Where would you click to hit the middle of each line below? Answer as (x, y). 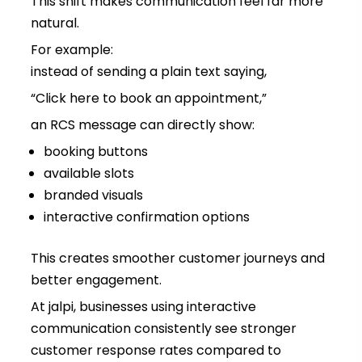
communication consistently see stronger (163, 329)
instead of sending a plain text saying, (148, 72)
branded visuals (93, 196)
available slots (88, 174)
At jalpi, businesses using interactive (143, 307)
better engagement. (96, 280)
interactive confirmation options (146, 217)
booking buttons (95, 152)
